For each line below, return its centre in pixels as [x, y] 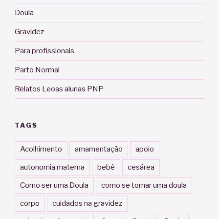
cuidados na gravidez [87, 203]
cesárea [141, 167]
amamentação [99, 149]
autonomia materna [52, 167]
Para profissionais [44, 51]
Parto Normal [37, 70]
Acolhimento [41, 149]
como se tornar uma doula [144, 185]
